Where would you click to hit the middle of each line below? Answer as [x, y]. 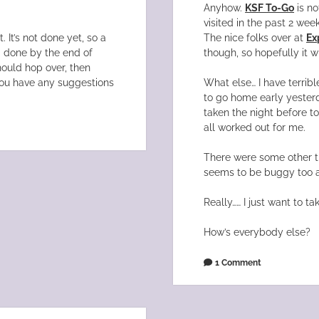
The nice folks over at [255, 38]
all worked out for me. [255, 128]
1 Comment [239, 263]
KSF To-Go [270, 8]
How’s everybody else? [257, 232]
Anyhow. [225, 8]
